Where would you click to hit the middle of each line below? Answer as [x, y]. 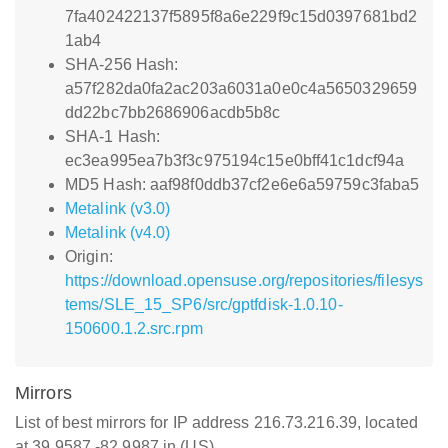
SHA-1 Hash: [113, 136]
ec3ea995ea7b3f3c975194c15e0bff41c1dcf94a [235, 160]
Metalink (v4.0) [118, 232]
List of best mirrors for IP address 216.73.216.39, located [216, 422]
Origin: [89, 256]
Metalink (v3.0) [118, 208]
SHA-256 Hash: [122, 64]
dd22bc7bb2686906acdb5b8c [173, 112]
